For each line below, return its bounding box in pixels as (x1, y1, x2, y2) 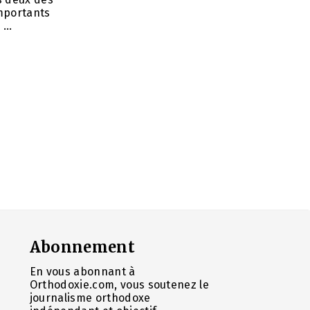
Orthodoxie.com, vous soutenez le (29, 277, 210, 291)
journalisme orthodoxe (29, 291, 151, 304)
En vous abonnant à (29, 264, 136, 278)
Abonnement (29, 237, 135, 257)
